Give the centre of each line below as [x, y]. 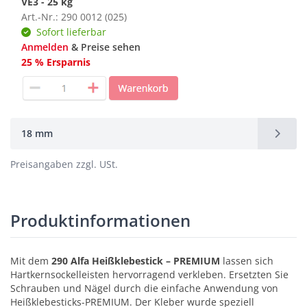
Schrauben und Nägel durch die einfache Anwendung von [144, 288]
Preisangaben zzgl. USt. [64, 164]
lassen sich [247, 261]
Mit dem [31, 261]
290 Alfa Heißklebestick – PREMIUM [136, 261]
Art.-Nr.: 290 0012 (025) [74, 17]
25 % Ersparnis [56, 62]
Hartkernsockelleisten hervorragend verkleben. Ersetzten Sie [149, 275]
